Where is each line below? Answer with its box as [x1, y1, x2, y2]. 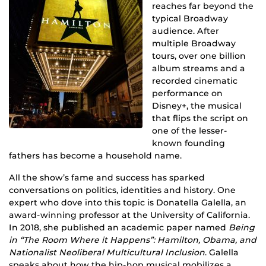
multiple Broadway [152, 38, 236, 49]
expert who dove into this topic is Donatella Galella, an [9, 197, 246, 208]
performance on [152, 88, 223, 99]
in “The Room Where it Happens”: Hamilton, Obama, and [9, 235, 256, 246]
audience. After [152, 26, 219, 37]
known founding [152, 138, 225, 149]
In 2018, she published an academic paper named [9, 222, 229, 233]
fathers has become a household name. [9, 150, 182, 161]
